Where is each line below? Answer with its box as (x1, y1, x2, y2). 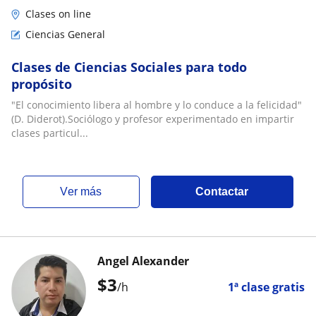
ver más (68, 186, 102, 197)
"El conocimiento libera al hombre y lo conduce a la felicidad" (11, 98, 302, 111)
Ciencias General (25, 28, 105, 41)
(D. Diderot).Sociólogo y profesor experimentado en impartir (11, 112, 294, 126)
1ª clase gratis (228, 279, 305, 295)
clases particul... (11, 126, 88, 140)
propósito (11, 75, 72, 92)
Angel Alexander (97, 253, 189, 269)
